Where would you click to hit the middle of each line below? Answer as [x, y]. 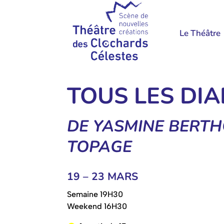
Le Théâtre [200, 33]
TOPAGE [100, 147]
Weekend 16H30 [97, 206]
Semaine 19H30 [95, 194]
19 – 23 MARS [103, 177]
